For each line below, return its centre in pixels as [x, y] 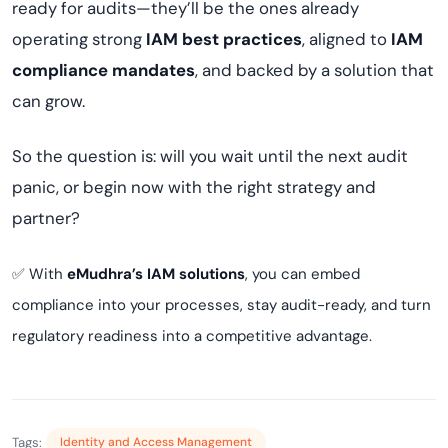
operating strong [79, 39]
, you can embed [302, 274]
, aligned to [346, 39]
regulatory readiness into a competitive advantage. [192, 336]
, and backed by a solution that [314, 70]
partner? [46, 218]
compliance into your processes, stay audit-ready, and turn [221, 305]
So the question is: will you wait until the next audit [210, 156]
